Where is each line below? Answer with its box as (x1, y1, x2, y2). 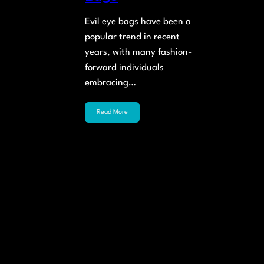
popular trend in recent (85, 32, 180, 42)
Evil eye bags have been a (85, 16, 191, 27)
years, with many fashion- (85, 47, 192, 57)
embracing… (85, 78, 136, 88)
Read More (97, 109, 128, 116)
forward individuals (85, 62, 164, 72)
